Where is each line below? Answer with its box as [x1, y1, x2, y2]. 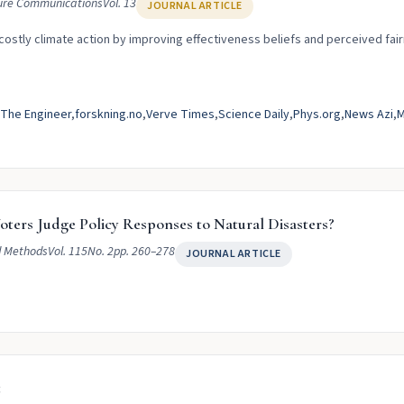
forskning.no [75, 106, 142, 124]
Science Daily [218, 106, 289, 124]
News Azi [344, 106, 393, 124]
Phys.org [293, 106, 341, 124]
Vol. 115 [48, 243, 87, 261]
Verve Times [146, 106, 215, 124]
